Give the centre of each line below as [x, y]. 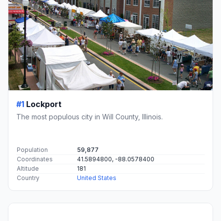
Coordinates [35, 159]
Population [32, 149]
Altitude [28, 168]
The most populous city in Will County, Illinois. [90, 116]
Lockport [44, 104]
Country [28, 178]
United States [97, 178]
